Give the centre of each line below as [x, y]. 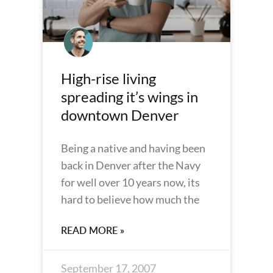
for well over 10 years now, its [130, 182]
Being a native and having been [133, 148]
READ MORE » [93, 230]
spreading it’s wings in [129, 97]
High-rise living [108, 78]
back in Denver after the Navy [131, 165]
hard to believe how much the [130, 199]
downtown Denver [120, 115]
